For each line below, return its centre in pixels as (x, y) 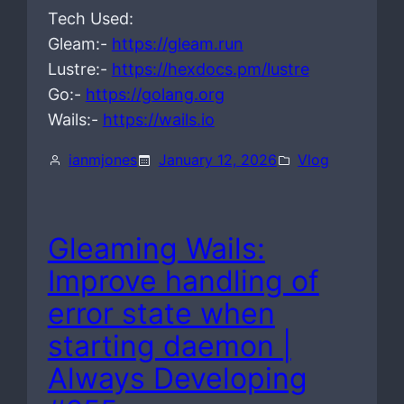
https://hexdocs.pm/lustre (210, 69)
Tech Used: (90, 19)
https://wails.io (158, 120)
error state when (161, 313)
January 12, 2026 (217, 160)
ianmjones (103, 160)
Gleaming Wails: (156, 248)
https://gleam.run (177, 44)
